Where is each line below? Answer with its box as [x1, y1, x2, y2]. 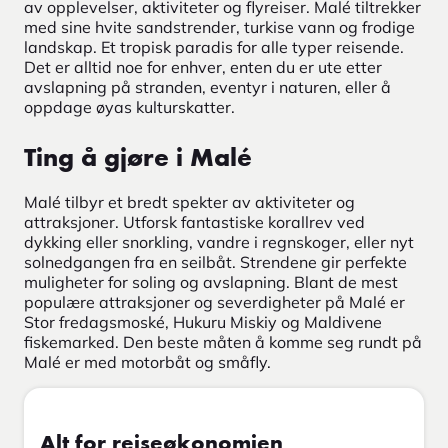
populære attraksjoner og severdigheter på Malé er [24, 291, 405, 312]
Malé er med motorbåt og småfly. [24, 351, 271, 372]
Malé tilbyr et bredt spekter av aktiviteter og [24, 191, 355, 212]
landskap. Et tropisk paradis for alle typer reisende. [24, 36, 404, 57]
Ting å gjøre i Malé [24, 145, 252, 172]
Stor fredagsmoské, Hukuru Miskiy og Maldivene [24, 311, 382, 332]
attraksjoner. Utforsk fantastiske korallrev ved [24, 211, 365, 232]
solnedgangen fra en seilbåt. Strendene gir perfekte [24, 251, 407, 272]
